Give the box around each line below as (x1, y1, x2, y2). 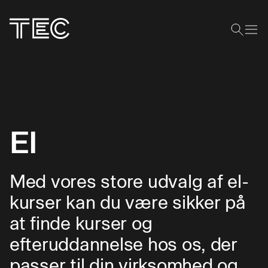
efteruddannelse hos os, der (10, 233, 237, 255)
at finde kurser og (10, 212, 153, 234)
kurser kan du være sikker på (10, 191, 246, 213)
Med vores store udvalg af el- (10, 170, 249, 192)
